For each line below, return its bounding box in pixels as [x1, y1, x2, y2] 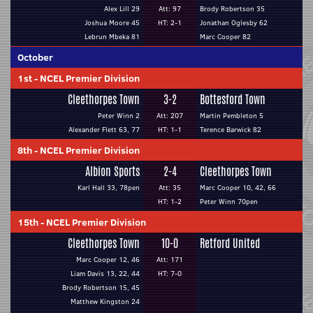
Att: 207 [156, 110, 183, 121]
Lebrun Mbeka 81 [85, 31, 140, 42]
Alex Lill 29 [104, 3, 140, 14]
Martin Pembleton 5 [200, 110, 263, 121]
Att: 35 [159, 182, 181, 193]
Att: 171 [156, 254, 183, 265]
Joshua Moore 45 [85, 17, 140, 28]
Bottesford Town [200, 92, 265, 108]
